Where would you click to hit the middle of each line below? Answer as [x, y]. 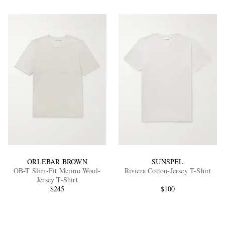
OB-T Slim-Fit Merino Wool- [57, 171]
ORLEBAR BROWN [57, 162]
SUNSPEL [168, 162]
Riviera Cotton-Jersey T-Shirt [168, 171]
